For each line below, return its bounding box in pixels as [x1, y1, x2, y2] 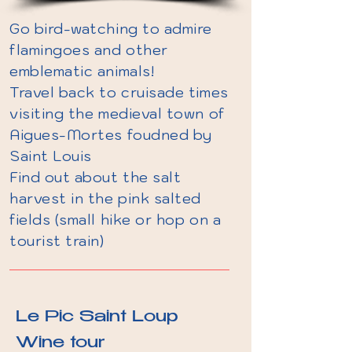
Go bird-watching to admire [9, 20, 213, 38]
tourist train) [9, 232, 104, 250]
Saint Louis [9, 147, 92, 165]
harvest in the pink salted [9, 189, 202, 207]
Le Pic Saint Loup [16, 310, 178, 326]
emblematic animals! [9, 62, 155, 80]
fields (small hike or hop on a [9, 211, 222, 229]
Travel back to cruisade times [9, 83, 229, 101]
